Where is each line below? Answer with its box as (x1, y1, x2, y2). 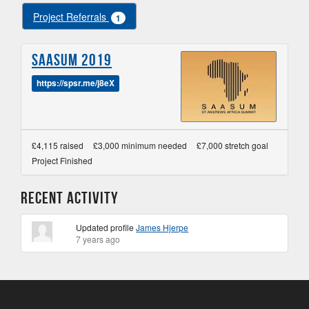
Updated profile (76, 221, 137, 233)
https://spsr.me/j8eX (37, 77, 115, 89)
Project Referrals (33, 10, 109, 23)
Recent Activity (21, 189, 119, 207)
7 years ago (76, 233, 121, 245)
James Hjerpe (136, 221, 189, 233)
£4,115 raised (32, 139, 83, 151)
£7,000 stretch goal (197, 139, 268, 151)
